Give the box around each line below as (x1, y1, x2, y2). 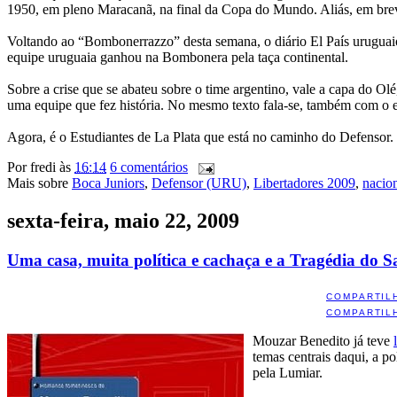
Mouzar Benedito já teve (253, 332, 393, 348)
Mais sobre (7, 175, 72, 191)
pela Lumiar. (253, 364, 323, 380)
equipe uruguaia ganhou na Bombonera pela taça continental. (7, 50, 348, 66)
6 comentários (110, 160, 188, 175)
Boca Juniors (72, 175, 144, 191)
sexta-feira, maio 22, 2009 (7, 209, 239, 233)
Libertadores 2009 (253, 175, 355, 191)
